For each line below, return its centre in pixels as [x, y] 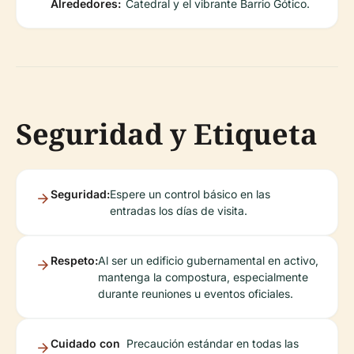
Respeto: [74, 260]
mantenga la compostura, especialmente [203, 277]
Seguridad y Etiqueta [167, 134]
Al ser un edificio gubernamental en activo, [208, 260]
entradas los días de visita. [179, 210]
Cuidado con [85, 343]
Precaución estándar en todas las [212, 343]
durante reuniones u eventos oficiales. [196, 293]
